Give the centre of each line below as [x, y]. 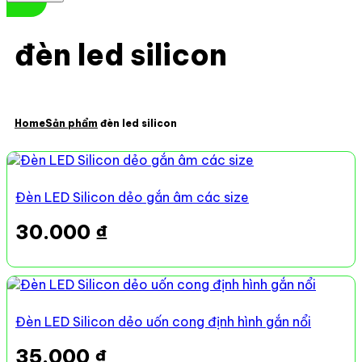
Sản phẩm [72, 124]
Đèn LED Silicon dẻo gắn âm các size [132, 198]
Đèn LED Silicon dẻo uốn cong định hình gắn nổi [163, 322]
